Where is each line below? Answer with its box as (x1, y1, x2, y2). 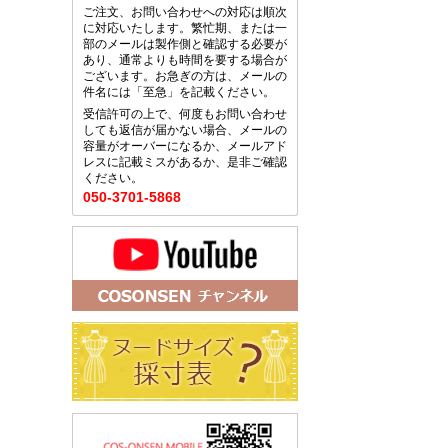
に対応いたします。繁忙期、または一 (83, 21, 287, 35)
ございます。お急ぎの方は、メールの (83, 69, 287, 83)
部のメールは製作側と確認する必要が (83, 37, 287, 51)
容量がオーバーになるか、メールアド (83, 139, 287, 153)
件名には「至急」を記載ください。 (83, 85, 275, 99)
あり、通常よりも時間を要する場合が (83, 53, 287, 67)
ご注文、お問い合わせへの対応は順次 (83, 5, 287, 19)
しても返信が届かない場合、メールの (83, 123, 287, 137)
